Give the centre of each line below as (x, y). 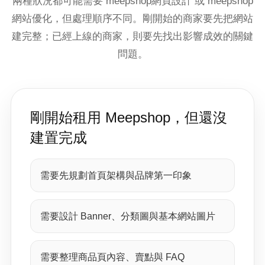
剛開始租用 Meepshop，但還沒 (129, 117)
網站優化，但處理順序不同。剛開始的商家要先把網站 (132, 19)
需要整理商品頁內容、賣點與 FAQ (112, 257)
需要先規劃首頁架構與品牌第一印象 (116, 175)
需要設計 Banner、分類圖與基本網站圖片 (128, 216)
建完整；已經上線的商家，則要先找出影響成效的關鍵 (132, 36)
